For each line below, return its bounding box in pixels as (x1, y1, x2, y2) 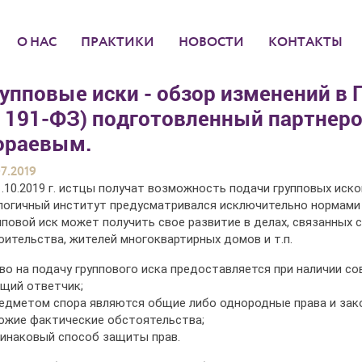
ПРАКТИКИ (81, 35, 154, 49)
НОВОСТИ (179, 35, 244, 49)
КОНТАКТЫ (268, 35, 343, 49)
